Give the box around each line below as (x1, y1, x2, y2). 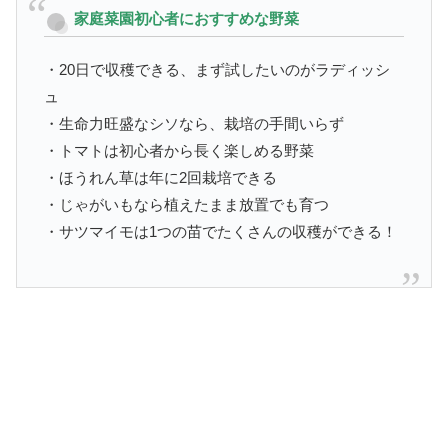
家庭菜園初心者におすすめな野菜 (74, 10, 299, 28)
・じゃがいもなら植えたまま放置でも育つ (44, 195, 329, 213)
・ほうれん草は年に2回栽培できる (44, 168, 277, 186)
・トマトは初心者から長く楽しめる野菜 (44, 141, 314, 159)
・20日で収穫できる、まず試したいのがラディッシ (44, 60, 390, 78)
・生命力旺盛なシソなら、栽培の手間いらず (44, 114, 344, 132)
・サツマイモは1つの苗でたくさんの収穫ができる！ (44, 222, 397, 240)
